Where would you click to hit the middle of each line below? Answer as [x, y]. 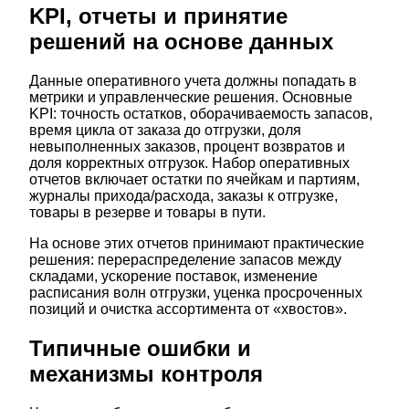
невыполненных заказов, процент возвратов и [187, 147]
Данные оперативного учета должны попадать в [193, 81]
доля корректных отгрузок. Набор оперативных [189, 163]
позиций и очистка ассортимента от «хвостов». [188, 309]
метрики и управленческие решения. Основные [191, 98]
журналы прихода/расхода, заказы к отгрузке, [184, 196]
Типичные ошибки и [140, 349]
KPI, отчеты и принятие [158, 16]
